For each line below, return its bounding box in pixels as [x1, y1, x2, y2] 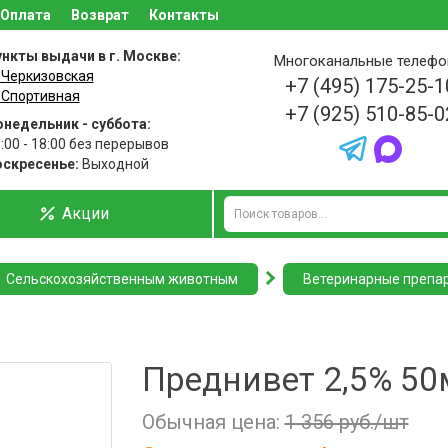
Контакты [149, 7, 219, 23]
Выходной [78, 156, 149, 172]
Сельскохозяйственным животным [6, 271, 238, 287]
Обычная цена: [141, 410, 285, 434]
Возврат [71, 7, 129, 23]
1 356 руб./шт [284, 410, 409, 434]
